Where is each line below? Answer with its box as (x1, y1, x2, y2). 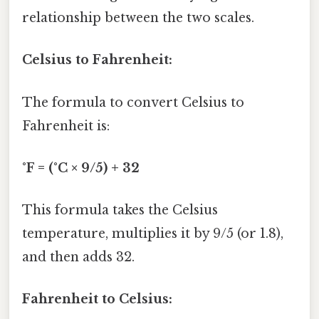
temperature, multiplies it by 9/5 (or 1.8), (22, 226, 283, 242)
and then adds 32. (22, 249, 135, 266)
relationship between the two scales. (22, 10, 254, 26)
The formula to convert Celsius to (22, 94, 244, 110)
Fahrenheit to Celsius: (22, 291, 172, 308)
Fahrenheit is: (22, 117, 110, 134)
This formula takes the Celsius (22, 202, 218, 219)
